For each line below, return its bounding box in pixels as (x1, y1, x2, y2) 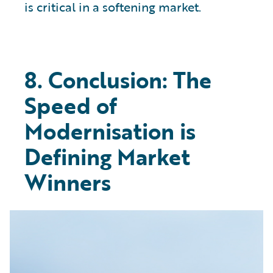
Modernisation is (24, 115, 196, 148)
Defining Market (24, 140, 190, 174)
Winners (24, 166, 111, 199)
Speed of (24, 89, 117, 122)
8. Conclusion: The (24, 63, 211, 97)
